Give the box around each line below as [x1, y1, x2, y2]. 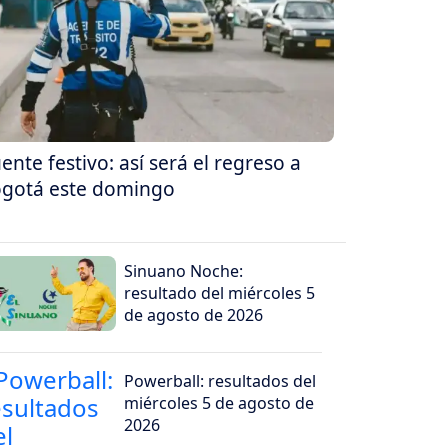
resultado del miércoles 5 [124, 282, 316, 305]
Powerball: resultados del [124, 370, 317, 393]
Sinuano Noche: [124, 260, 244, 283]
